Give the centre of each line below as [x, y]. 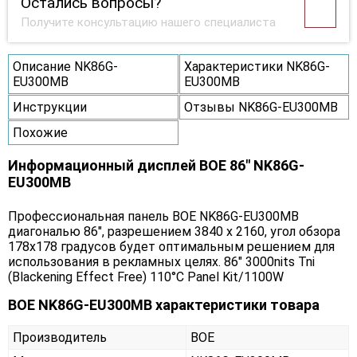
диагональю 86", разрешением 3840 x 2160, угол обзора [174, 232]
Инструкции [50, 108]
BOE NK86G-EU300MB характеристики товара [164, 305]
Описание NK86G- [65, 67]
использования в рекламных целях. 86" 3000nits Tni [161, 262]
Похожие [40, 133]
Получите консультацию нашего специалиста [148, 23]
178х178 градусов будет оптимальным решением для [171, 247]
